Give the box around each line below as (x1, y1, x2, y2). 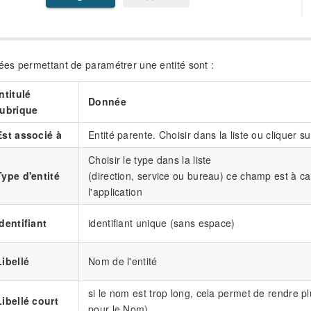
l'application (88, 184, 142, 199)
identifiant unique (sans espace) (88, 215, 235, 230)
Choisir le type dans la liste (88, 152, 212, 167)
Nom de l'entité (88, 253, 158, 268)
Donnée (88, 94, 126, 108)
